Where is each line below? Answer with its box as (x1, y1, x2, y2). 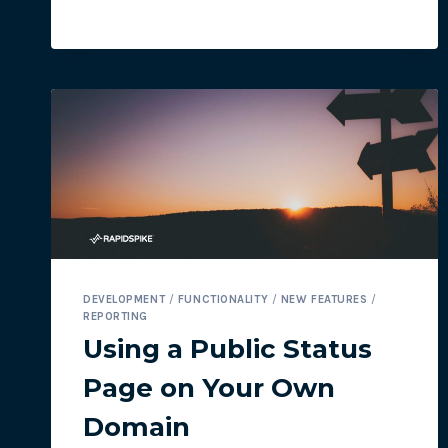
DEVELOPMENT (83, 292, 166, 306)
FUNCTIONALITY (177, 292, 269, 306)
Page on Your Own (83, 372, 335, 405)
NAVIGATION (157, 5, 239, 21)
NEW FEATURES (280, 292, 368, 306)
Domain (83, 411, 190, 444)
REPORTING (83, 309, 149, 323)
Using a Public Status (83, 333, 372, 366)
